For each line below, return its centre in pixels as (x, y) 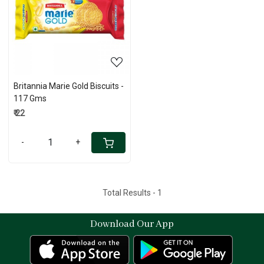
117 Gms (30, 99)
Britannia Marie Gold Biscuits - (69, 86)
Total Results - (130, 193)
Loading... (75, 20)
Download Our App (132, 225)
